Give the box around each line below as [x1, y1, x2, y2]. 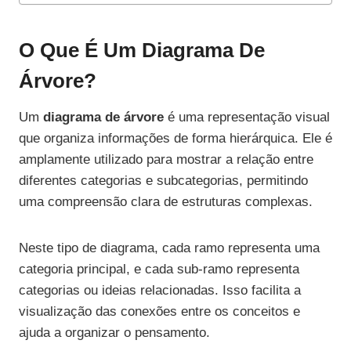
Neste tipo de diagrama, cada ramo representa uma [19, 241, 320, 256]
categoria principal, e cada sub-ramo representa [19, 262, 299, 277]
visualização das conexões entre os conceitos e [19, 304, 300, 320]
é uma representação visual [164, 110, 330, 125]
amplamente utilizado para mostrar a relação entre [19, 152, 313, 168]
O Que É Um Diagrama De [19, 38, 265, 63]
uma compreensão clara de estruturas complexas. [19, 194, 313, 210]
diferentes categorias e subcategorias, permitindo [19, 173, 308, 189]
